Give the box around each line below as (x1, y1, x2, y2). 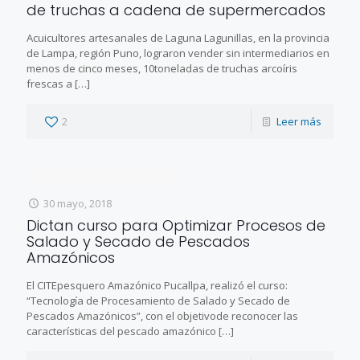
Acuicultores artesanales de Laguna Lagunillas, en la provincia (27, 30, 329, 45)
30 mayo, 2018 (43, 195, 112, 211)
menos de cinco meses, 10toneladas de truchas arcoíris (27, 60, 297, 76)
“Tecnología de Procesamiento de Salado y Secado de (27, 292, 290, 308)
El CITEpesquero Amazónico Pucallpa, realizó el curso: (27, 277, 288, 292)
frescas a (27, 76, 72, 91)
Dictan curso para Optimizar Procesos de (27, 215, 325, 235)
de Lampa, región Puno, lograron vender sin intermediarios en (27, 45, 329, 60)
